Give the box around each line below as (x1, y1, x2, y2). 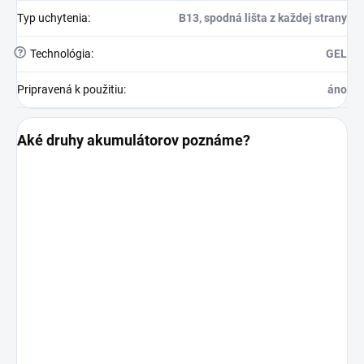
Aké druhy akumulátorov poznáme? (17, 132, 250, 149)
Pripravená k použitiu (17, 83, 123, 97)
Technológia (28, 47, 91, 61)
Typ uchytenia (17, 11, 88, 25)
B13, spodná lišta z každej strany (179, 11, 347, 25)
